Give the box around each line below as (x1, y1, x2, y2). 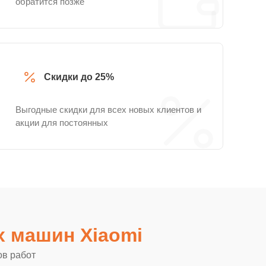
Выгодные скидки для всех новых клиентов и (15, 104, 201, 115)
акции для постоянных (15, 118, 108, 128)
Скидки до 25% (44, 72, 114, 82)
